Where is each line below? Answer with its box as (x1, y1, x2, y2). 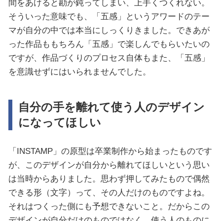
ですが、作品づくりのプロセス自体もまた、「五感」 (8, 53, 210, 63)
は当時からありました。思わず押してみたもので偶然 (8, 173, 210, 184)
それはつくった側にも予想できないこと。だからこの (8, 201, 210, 211)
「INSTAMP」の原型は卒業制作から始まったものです (8, 146, 212, 156)
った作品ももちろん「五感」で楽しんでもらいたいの (8, 39, 210, 49)
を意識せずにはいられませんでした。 (8, 67, 151, 77)
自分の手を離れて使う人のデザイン (18, 101, 205, 114)
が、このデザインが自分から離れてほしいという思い (8, 159, 210, 170)
